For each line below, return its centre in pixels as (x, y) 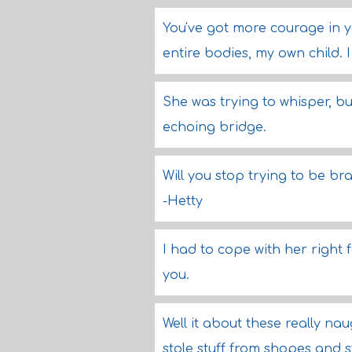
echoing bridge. (214, 127)
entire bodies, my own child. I (257, 53)
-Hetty (183, 201)
